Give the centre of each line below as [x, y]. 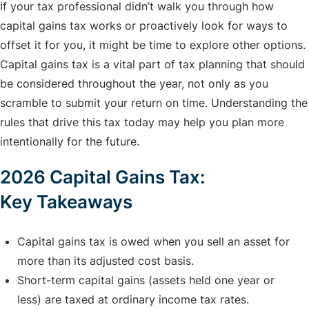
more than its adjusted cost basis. [107, 261]
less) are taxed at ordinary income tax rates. [135, 300]
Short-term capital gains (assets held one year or [146, 280]
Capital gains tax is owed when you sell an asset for [153, 242]
